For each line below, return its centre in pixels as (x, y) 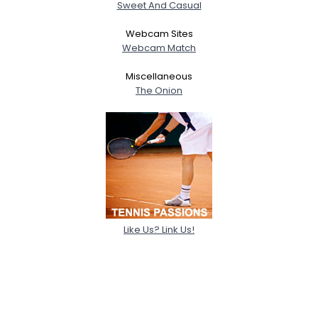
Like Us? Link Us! (159, 229)
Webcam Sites (159, 33)
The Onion (159, 90)
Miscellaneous (159, 76)
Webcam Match (159, 48)
